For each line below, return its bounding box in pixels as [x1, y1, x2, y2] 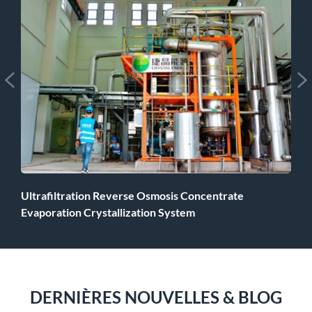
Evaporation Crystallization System [21, 205, 195, 219]
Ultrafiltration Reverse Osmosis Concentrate [21, 188, 244, 202]
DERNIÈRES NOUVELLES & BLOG [30, 286, 282, 307]
